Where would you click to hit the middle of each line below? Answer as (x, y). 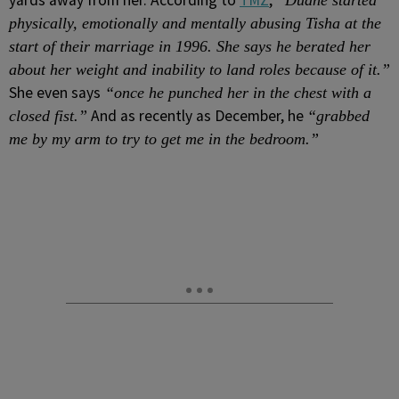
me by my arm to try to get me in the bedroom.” (164, 139)
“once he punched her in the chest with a (236, 93)
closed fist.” (48, 116)
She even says (55, 93)
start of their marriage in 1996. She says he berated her (190, 46)
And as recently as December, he (197, 116)
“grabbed (338, 116)
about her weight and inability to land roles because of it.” (199, 69)
